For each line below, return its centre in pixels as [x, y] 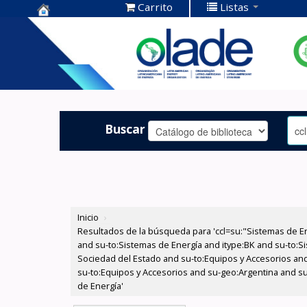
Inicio [88, 218]
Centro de [69, 27]
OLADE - [63, 70]
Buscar [125, 128]
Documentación [88, 48]
